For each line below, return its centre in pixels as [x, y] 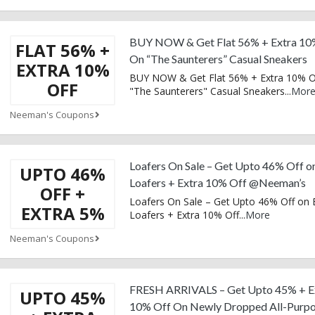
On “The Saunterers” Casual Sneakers [218, 58]
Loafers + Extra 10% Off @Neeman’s [218, 182]
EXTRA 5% [63, 213]
